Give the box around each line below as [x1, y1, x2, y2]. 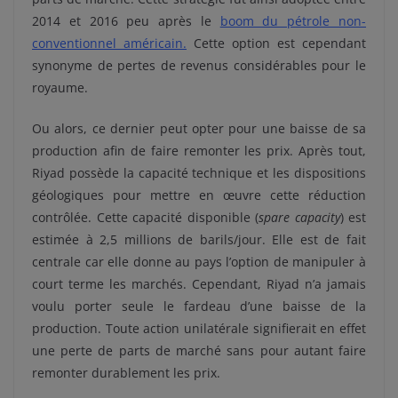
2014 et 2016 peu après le [32, 12, 220, 30]
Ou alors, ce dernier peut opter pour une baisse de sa [32, 120, 366, 138]
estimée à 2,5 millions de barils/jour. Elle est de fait [32, 231, 366, 249]
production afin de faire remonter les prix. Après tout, [32, 142, 366, 160]
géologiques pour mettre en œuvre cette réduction [32, 187, 366, 204]
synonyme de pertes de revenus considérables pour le [32, 57, 366, 75]
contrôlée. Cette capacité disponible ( [32, 209, 259, 227]
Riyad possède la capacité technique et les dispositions [32, 164, 366, 182]
